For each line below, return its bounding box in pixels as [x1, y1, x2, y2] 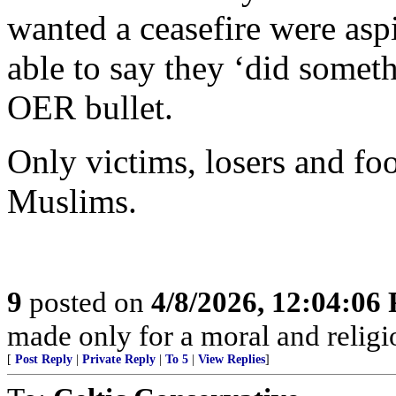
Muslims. [7, 182, 137, 220]
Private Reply [82, 353, 156, 366]
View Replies [198, 353, 265, 366]
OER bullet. [7, 88, 173, 126]
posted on [22, 286, 151, 318]
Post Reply [15, 353, 72, 366]
